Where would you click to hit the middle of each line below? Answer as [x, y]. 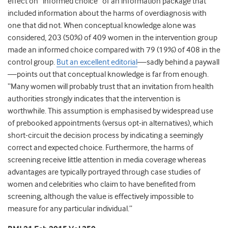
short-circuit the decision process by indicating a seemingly [105, 136]
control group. [32, 62]
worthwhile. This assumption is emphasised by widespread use [110, 111]
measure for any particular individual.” [70, 209]
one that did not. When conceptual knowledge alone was [102, 26]
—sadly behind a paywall [178, 62]
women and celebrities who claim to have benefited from [102, 184]
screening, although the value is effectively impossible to [101, 197]
